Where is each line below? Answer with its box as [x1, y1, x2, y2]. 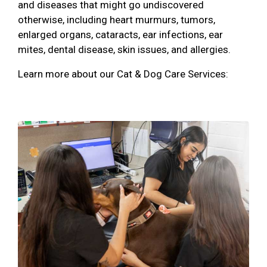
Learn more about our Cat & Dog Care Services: [18, 68, 228, 80]
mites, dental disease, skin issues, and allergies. [18, 44, 231, 55]
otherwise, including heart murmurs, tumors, [18, 14, 215, 26]
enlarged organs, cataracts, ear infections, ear [18, 29, 223, 41]
